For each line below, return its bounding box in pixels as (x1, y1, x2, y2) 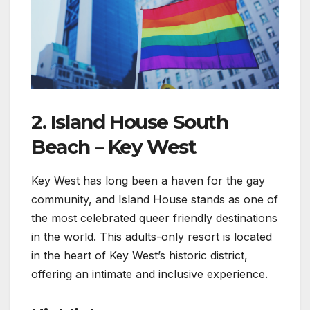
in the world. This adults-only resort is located (31, 230, 272, 244)
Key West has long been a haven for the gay (31, 174, 265, 188)
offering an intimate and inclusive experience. (31, 267, 268, 282)
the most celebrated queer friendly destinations (31, 211, 277, 226)
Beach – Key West (31, 135, 197, 159)
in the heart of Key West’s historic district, (31, 248, 248, 263)
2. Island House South (31, 110, 228, 134)
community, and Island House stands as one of (31, 192, 278, 207)
